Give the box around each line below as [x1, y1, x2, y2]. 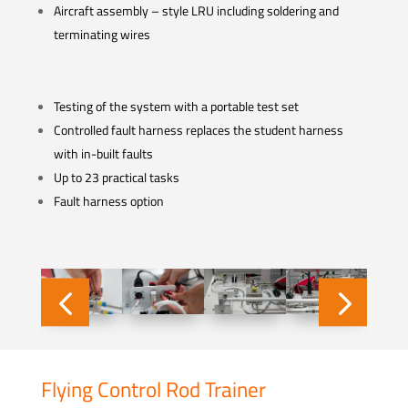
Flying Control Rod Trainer [40, 372, 266, 405]
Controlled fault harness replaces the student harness [53, 119, 343, 139]
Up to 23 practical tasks [53, 167, 179, 187]
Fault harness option [53, 190, 164, 210]
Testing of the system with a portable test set [53, 96, 299, 116]
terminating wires [53, 25, 150, 45]
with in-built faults [53, 143, 153, 163]
